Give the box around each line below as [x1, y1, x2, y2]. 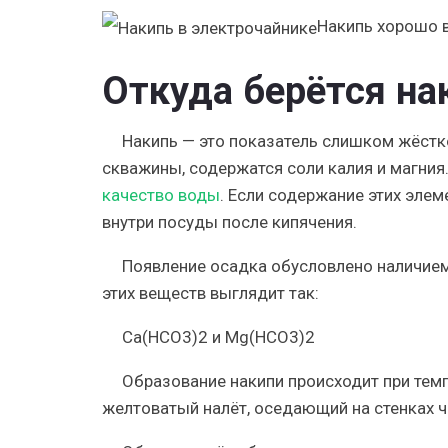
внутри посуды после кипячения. [102, 211, 357, 232]
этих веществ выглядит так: [102, 282, 319, 303]
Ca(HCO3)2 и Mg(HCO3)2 [122, 326, 315, 347]
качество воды [102, 184, 220, 205]
